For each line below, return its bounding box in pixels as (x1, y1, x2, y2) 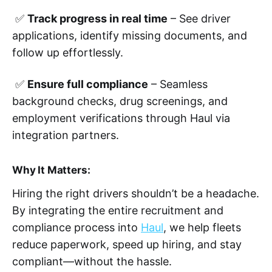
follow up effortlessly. (12, 46, 123, 59)
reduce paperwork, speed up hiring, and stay (12, 238, 242, 251)
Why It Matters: (12, 164, 90, 177)
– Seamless (148, 78, 208, 91)
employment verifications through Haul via (12, 112, 230, 125)
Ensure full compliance (27, 78, 148, 91)
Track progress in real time (27, 12, 168, 25)
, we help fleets (163, 221, 241, 234)
